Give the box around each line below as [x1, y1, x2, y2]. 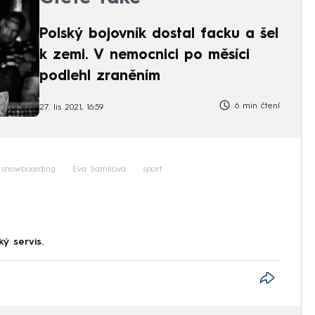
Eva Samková [72, 165, 126, 174]
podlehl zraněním [39, 69, 160, 84]
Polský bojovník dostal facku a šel [39, 27, 278, 41]
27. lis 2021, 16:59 [39, 103, 103, 112]
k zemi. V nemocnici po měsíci [39, 48, 250, 63]
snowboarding [1, 165, 56, 174]
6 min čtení [231, 102, 280, 111]
